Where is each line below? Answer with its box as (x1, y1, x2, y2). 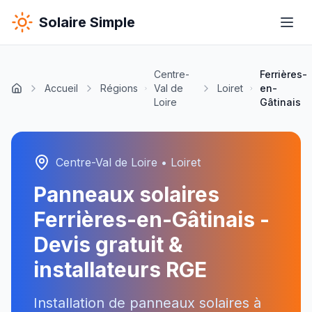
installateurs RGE (33, 257, 207, 282)
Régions (100, 82, 138, 94)
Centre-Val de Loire (56, 155, 157, 169)
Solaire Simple (39, 14, 135, 31)
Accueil (45, 82, 78, 94)
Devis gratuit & (33, 232, 182, 257)
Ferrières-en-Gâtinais (33, 207, 255, 232)
